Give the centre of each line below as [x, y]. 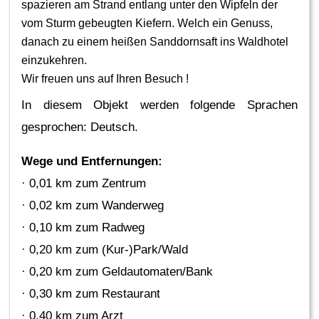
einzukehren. [54, 60]
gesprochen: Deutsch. [80, 127]
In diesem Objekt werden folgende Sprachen [159, 105]
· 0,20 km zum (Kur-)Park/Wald [105, 250]
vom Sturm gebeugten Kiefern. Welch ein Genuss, [147, 23]
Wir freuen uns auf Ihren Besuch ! [105, 78]
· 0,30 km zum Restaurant [91, 294]
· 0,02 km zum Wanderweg [93, 206]
